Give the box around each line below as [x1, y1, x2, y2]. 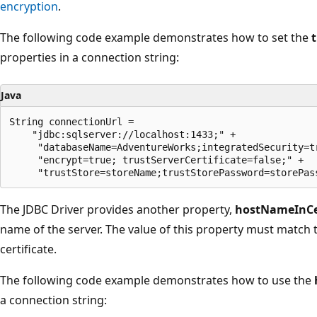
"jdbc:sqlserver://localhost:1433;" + [9, 128, 236, 140]
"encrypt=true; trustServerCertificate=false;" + [9, 154, 304, 166]
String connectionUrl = [9, 115, 134, 127]
